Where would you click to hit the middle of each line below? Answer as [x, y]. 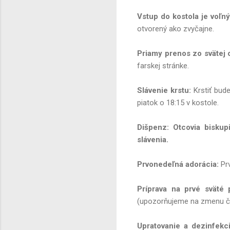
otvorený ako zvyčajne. [177, 29]
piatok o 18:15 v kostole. [179, 103]
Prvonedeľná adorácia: [178, 165]
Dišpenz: [153, 128]
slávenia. [154, 140]
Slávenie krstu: [164, 91]
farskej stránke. [164, 66]
